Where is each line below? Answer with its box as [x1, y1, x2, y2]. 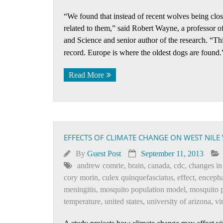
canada [148, 161, 170, 170]
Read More [69, 71, 104, 79]
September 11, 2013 [141, 149, 204, 158]
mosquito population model [100, 185, 186, 194]
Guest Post [87, 149, 121, 158]
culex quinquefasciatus [102, 173, 173, 182]
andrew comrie [77, 161, 124, 170]
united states [105, 197, 143, 206]
